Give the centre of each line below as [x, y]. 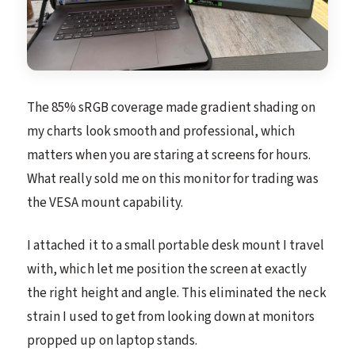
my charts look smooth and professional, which [161, 132]
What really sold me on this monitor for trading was [173, 179]
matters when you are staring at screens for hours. [169, 156]
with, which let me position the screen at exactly [167, 270]
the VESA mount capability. [105, 203]
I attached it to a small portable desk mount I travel [176, 246]
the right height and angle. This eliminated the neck [177, 294]
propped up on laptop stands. [113, 341]
